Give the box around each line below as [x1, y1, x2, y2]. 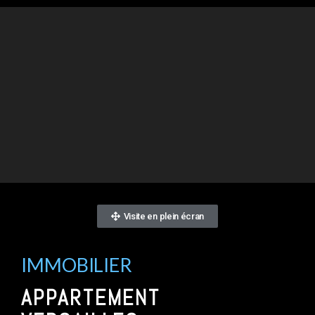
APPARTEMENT [21, 284, 160, 311]
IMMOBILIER [21, 253, 132, 276]
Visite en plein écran [123, 211, 205, 221]
